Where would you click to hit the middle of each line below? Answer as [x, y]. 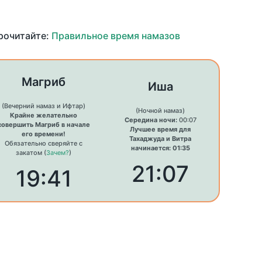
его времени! [44, 134]
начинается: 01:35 [160, 148]
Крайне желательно [44, 116]
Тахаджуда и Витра [161, 139]
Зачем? [58, 153]
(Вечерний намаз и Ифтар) [44, 106]
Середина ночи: [151, 120]
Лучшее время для [161, 130]
